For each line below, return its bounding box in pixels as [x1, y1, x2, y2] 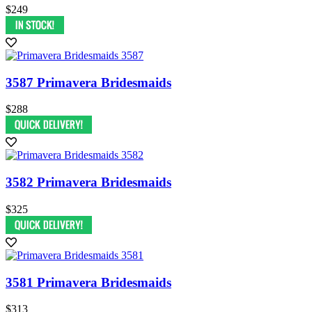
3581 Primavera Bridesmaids [6, 274, 171, 290]
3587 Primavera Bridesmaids [6, 75, 171, 90]
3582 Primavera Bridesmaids [6, 175, 171, 190]
